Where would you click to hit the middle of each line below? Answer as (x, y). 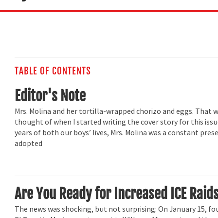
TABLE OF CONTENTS (53, 71)
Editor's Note (50, 96)
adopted (29, 144)
